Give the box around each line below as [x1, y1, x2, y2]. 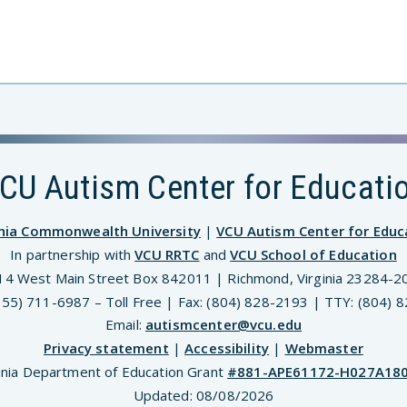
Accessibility [184, 339, 270, 358]
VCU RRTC [134, 245, 200, 264]
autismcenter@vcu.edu [145, 315, 303, 334]
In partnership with [10, 245, 135, 264]
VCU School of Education [230, 245, 397, 264]
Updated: [133, 385, 196, 404]
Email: [104, 315, 146, 334]
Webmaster [284, 339, 363, 358]
